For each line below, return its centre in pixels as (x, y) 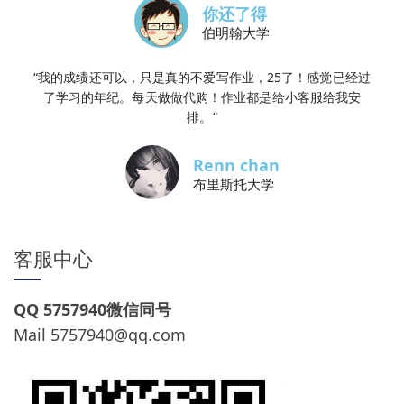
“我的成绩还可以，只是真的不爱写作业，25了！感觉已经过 (202, 77)
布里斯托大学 (233, 184)
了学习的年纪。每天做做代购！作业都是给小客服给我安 (202, 97)
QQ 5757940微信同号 (92, 309)
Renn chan (236, 165)
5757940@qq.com (118, 335)
